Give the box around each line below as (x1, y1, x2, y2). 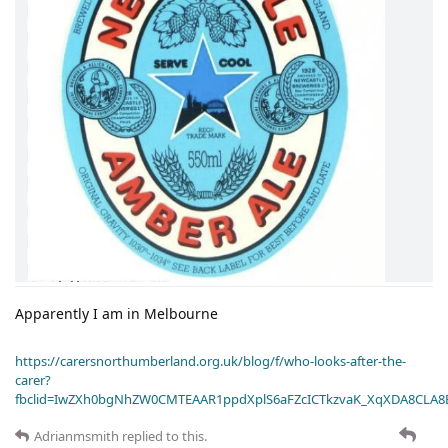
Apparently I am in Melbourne (15, 303, 218, 323)
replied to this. (119, 426, 207, 445)
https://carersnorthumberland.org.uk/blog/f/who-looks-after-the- (15, 351, 406, 370)
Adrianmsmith (34, 426, 119, 445)
